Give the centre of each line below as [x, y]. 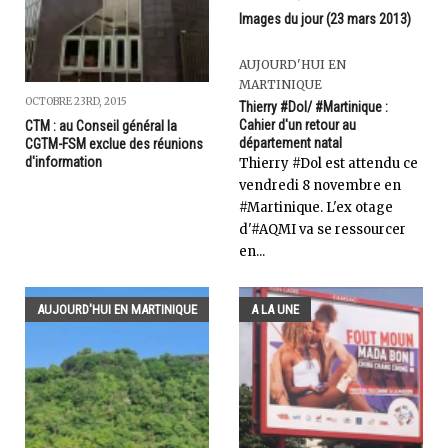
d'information [63, 161]
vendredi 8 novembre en [320, 185]
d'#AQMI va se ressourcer [322, 229]
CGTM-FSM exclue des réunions [114, 143]
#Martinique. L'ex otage [316, 207]
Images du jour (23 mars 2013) [325, 18]
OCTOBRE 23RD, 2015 [76, 101]
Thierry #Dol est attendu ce [328, 163]
